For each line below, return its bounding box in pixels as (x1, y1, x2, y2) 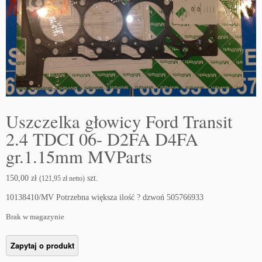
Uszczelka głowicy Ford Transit (6, 109, 232, 134)
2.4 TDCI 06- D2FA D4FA (6, 127, 198, 151)
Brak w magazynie (6, 213, 64, 222)
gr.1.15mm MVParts (6, 144, 152, 169)
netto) (67, 174, 85, 183)
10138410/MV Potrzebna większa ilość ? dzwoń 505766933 (6, 193, 204, 202)
